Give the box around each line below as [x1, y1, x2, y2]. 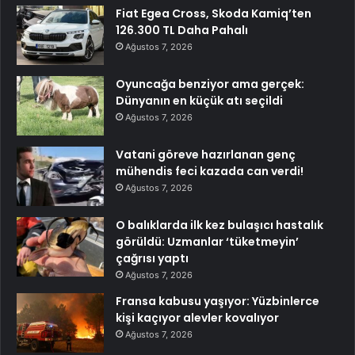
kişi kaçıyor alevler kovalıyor [116, 309, 279, 326]
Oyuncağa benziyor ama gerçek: [116, 75, 304, 92]
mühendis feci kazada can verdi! [116, 162, 303, 179]
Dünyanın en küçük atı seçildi [116, 92, 283, 109]
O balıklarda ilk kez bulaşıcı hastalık [116, 216, 323, 233]
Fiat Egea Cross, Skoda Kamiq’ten [116, 5, 311, 21]
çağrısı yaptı [116, 250, 189, 266]
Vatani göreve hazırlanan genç [116, 146, 296, 162]
